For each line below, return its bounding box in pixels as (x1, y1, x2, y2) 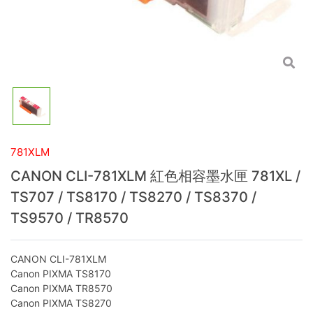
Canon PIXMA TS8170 (10, 267, 111, 279)
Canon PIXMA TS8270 (10, 296, 112, 309)
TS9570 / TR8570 (10, 209, 129, 226)
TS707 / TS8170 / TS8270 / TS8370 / (10, 188, 256, 205)
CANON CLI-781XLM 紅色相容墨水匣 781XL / (10, 167, 300, 184)
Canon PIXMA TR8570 (10, 282, 112, 294)
